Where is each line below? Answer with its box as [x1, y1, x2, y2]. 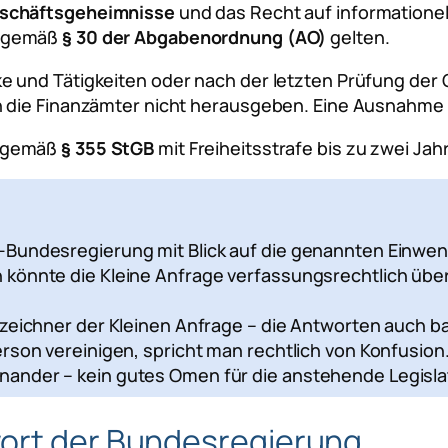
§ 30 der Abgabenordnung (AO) [62, 24, 327, 49]
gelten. [326, 24, 390, 49]
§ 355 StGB [61, 135, 155, 160]
